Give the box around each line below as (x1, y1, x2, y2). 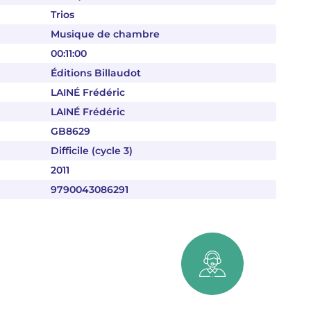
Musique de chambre (51, 28, 160, 40)
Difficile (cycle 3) (51, 144, 133, 157)
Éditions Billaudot (51, 67, 141, 79)
